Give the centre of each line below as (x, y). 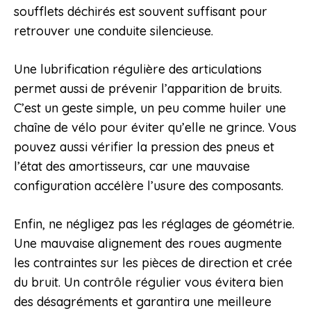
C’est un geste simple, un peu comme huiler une (150, 108)
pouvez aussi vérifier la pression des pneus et (144, 147)
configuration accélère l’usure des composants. (149, 186)
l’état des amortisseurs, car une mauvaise (132, 167)
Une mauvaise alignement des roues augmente (148, 244)
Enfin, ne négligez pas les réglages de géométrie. (154, 224)
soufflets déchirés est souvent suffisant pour (141, 12)
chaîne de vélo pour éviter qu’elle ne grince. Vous (155, 128)
